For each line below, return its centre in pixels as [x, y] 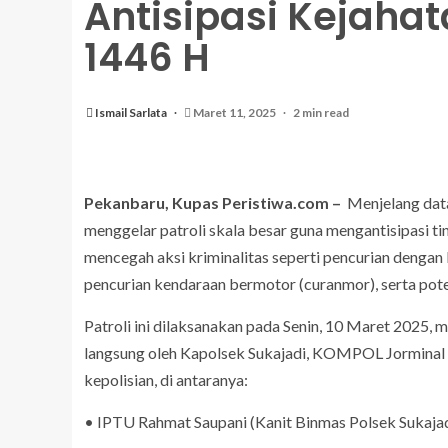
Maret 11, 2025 [234, 112]
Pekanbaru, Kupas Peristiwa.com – [212, 202]
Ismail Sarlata [132, 112]
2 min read [321, 112]
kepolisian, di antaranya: [166, 379]
